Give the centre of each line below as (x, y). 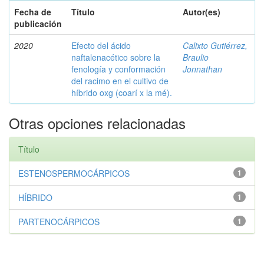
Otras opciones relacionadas (97, 123)
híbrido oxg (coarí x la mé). (122, 92)
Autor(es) (202, 11)
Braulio (196, 57)
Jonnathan (202, 69)
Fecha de (33, 11)
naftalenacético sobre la (116, 57)
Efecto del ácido (101, 45)
